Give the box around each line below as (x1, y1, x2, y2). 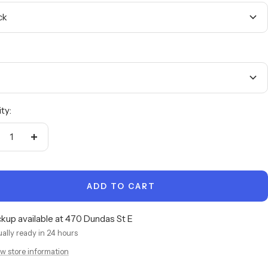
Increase (33, 138, 68, 150)
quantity (33, 153, 67, 165)
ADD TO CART (86, 181, 156, 191)
